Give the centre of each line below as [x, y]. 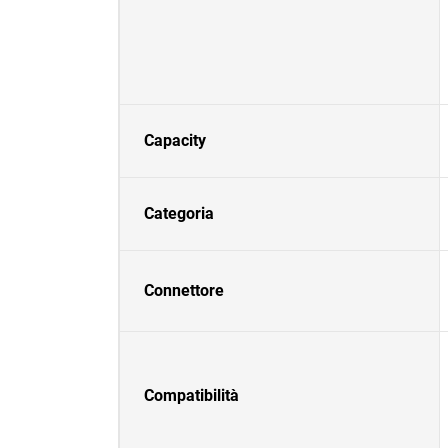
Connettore [184, 290]
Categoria [179, 213]
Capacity [175, 140]
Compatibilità [191, 395]
